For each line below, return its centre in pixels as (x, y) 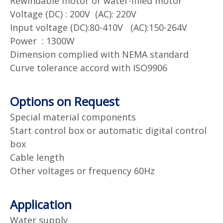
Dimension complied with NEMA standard (99, 54)
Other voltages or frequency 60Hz (82, 170)
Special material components (73, 117)
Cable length (37, 157)
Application (41, 204)
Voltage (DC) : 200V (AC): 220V (73, 14)
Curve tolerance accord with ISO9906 (89, 67)
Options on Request (65, 101)
